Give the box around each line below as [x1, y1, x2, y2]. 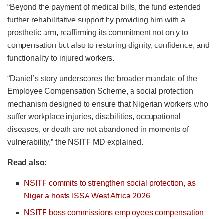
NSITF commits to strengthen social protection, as [24, 179, 196, 188]
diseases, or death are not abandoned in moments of [7, 125, 189, 134]
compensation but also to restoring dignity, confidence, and [7, 41, 210, 50]
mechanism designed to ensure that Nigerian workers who [7, 100, 208, 109]
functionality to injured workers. [7, 54, 114, 63]
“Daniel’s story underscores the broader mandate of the [7, 74, 197, 83]
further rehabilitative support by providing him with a [7, 16, 185, 24]
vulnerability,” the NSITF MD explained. [7, 138, 143, 147]
